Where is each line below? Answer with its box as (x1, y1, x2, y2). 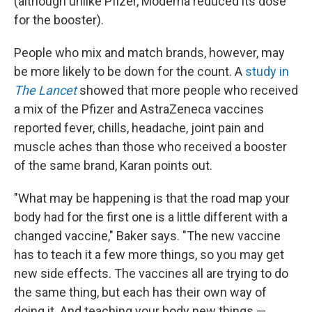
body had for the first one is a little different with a (14, 210, 288, 224)
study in (245, 64, 289, 79)
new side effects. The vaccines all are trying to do (14, 266, 288, 281)
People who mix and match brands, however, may (14, 45, 285, 60)
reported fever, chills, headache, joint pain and (14, 120, 264, 135)
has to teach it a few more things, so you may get (14, 247, 284, 262)
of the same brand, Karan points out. (14, 158, 212, 173)
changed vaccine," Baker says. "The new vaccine (14, 228, 281, 243)
